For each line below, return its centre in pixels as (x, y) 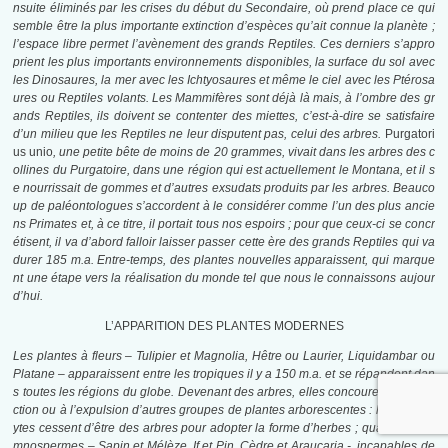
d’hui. (28, 296)
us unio (33, 152)
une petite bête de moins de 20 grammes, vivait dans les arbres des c (247, 152)
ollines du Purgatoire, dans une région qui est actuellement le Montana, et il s (224, 170)
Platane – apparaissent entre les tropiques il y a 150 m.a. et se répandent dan (224, 374)
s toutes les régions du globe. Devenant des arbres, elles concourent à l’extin (224, 392)
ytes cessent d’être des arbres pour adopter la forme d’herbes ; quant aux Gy (224, 428)
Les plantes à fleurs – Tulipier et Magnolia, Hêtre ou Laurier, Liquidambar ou (224, 356)
